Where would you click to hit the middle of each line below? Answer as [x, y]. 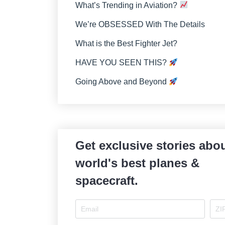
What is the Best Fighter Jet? [126, 43]
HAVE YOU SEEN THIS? [122, 62]
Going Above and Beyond [122, 82]
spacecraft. [106, 181]
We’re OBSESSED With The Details [140, 24]
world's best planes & [137, 163]
